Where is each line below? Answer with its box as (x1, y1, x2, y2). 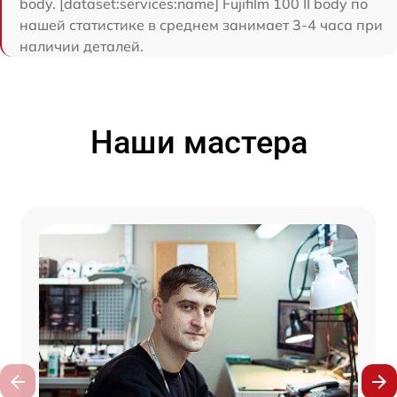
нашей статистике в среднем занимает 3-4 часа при (19, 16, 383, 35)
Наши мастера (90, 124, 307, 162)
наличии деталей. (19, 37, 144, 56)
